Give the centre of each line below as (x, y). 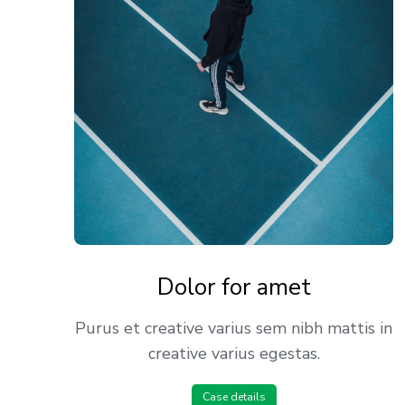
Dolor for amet (234, 287)
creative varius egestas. (234, 354)
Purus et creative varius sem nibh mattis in (234, 329)
